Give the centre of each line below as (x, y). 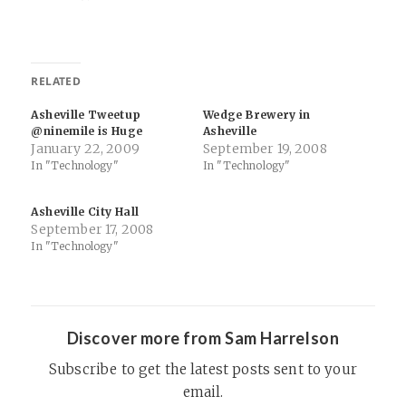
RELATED (56, 81)
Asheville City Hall (85, 212)
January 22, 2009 (85, 149)
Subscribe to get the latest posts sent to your (203, 369)
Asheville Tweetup (86, 115)
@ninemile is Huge (87, 131)
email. (203, 392)
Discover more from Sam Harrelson (203, 338)
